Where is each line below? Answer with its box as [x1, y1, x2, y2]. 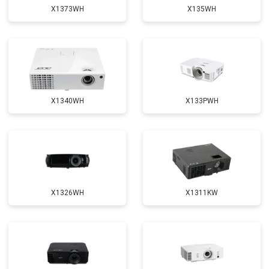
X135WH [187, 5, 216, 13]
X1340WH [50, 97, 84, 105]
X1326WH [50, 189, 84, 197]
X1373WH [50, 5, 84, 13]
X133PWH [185, 97, 219, 105]
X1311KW [186, 189, 218, 197]
